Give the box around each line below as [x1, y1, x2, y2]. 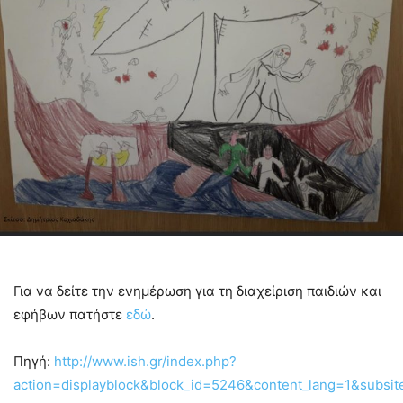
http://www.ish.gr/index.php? [54, 353, 237, 371]
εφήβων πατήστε [13, 306, 126, 324]
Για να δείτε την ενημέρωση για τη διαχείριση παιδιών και [13, 282, 381, 300]
